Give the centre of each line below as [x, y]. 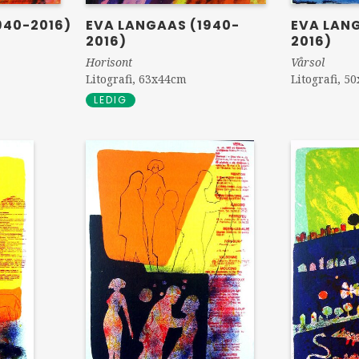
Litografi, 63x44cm [137, 79]
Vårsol [308, 63]
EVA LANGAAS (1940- [163, 25]
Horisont [109, 62]
